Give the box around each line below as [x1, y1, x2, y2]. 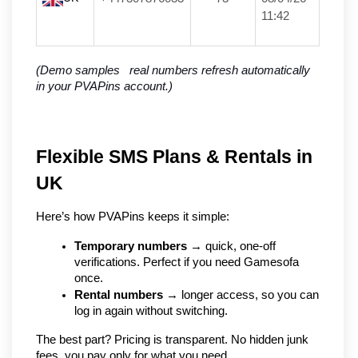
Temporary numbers [74, 239, 187, 253]
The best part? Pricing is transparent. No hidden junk [36, 332, 308, 346]
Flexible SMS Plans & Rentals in [36, 145, 312, 167]
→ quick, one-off [187, 239, 276, 253]
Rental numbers [74, 288, 163, 301]
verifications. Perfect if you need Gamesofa [74, 255, 299, 268]
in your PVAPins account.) [36, 79, 173, 93]
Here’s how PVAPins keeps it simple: [36, 209, 229, 223]
